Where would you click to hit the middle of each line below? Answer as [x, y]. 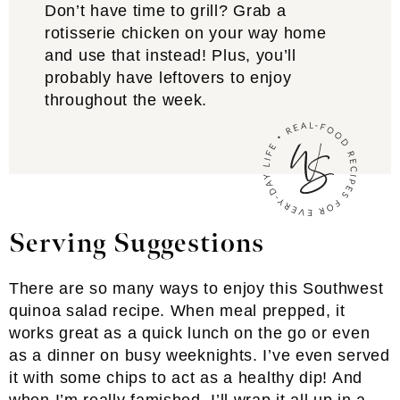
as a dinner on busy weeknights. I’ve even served [200, 356]
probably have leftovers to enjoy [168, 78]
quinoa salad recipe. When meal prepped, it [177, 311]
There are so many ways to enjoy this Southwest [196, 289]
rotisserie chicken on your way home [186, 33]
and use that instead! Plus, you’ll [171, 56]
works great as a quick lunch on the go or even [190, 333]
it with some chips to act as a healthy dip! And [186, 378]
